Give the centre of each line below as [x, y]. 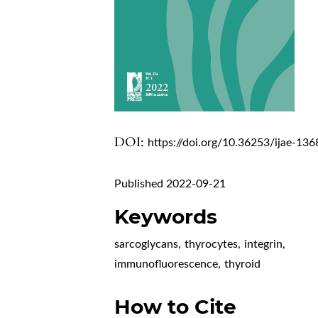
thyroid [243, 264]
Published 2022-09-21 [170, 184]
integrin [264, 245]
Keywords [166, 217]
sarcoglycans [147, 245]
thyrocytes [212, 245]
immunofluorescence [166, 264]
